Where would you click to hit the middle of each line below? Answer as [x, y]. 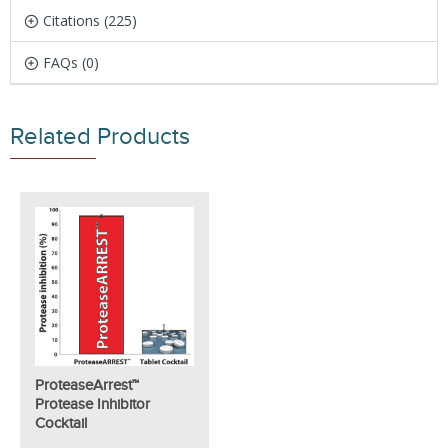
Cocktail [61, 423]
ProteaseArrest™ [87, 385]
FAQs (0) [71, 62]
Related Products [100, 136]
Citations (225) [90, 20]
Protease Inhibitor [92, 404]
